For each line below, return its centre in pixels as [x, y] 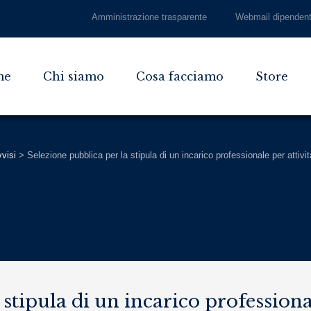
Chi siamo [74, 76]
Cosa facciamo [180, 76]
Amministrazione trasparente [149, 17]
